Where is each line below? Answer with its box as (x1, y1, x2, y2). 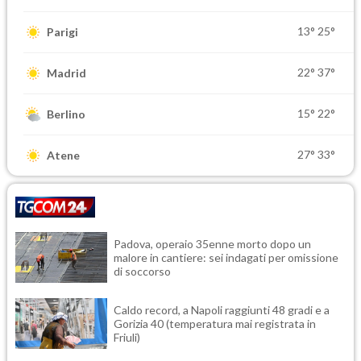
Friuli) (114, 330, 140, 344)
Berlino (47, 107, 85, 122)
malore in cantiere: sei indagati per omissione (114, 250, 338, 264)
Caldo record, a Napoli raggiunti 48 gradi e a (114, 302, 330, 317)
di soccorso (114, 263, 171, 278)
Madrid (47, 66, 86, 81)
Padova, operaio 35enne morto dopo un (114, 236, 311, 251)
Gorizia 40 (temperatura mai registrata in (114, 316, 316, 330)
